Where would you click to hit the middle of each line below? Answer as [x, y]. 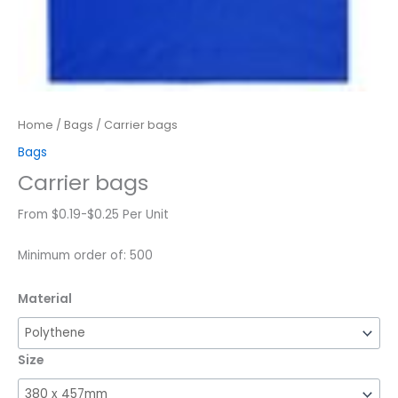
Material [45, 299]
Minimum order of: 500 [85, 256]
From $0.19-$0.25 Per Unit [93, 215]
